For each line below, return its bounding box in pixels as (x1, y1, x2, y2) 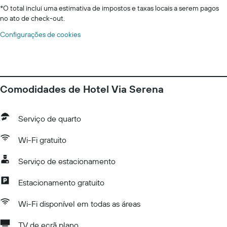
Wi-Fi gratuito (18, 135, 66, 145)
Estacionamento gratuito (18, 177, 104, 187)
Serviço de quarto (18, 113, 81, 124)
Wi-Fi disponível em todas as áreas (18, 199, 140, 209)
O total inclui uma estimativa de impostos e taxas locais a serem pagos (3, 4, 219, 13)
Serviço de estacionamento (18, 156, 116, 166)
